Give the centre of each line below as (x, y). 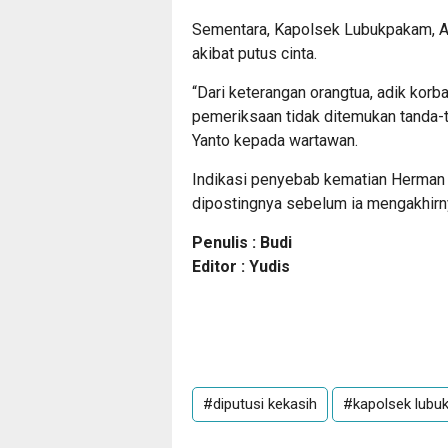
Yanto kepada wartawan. (275, 140)
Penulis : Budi (242, 242)
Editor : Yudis (241, 266)
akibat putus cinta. (254, 53)
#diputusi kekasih (260, 403)
